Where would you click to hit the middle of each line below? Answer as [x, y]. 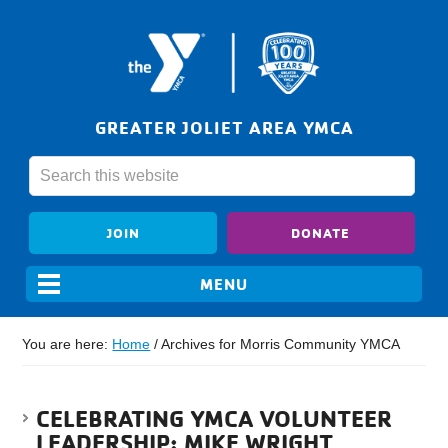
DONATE [321, 233]
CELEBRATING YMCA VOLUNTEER [214, 418]
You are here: [67, 344]
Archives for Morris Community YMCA [279, 344]
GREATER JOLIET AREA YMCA [224, 127]
